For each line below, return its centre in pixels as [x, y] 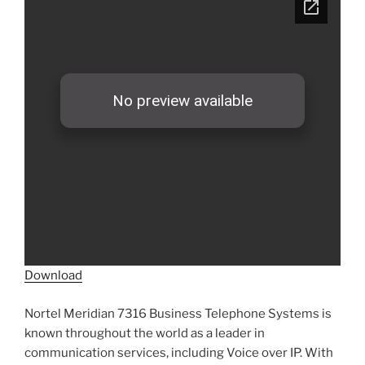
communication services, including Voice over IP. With [179, 352]
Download [53, 276]
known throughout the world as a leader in [145, 333]
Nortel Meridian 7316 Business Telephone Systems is [178, 313]
